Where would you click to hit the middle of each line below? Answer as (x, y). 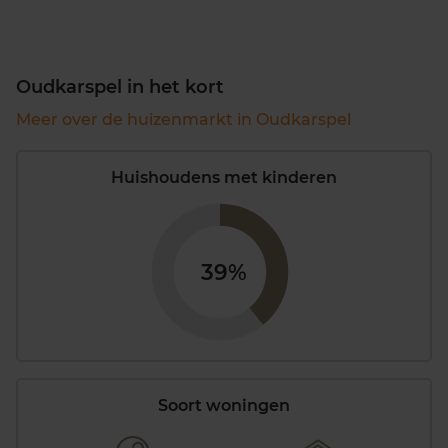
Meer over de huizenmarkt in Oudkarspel (183, 119)
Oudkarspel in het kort (120, 86)
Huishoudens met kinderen (224, 177)
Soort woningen (224, 406)
